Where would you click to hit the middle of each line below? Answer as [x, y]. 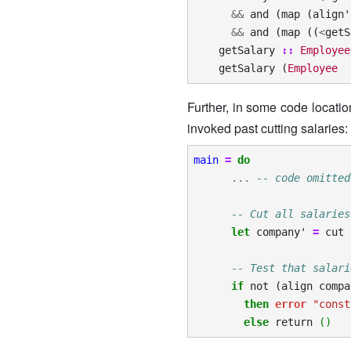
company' [281, 232]
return [294, 322]
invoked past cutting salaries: [268, 128]
